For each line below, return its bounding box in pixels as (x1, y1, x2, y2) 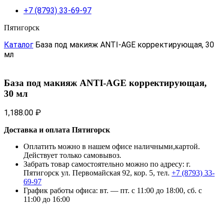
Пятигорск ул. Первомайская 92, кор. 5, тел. (23, 169, 172, 177)
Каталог (4, 40, 33, 49)
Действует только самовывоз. (23, 151, 121, 160)
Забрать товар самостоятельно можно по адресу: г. (23, 160, 191, 169)
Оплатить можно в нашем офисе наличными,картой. (23, 142, 200, 151)
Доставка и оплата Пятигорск (4, 126, 110, 134)
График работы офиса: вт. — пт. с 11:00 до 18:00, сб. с (23, 186, 202, 195)
